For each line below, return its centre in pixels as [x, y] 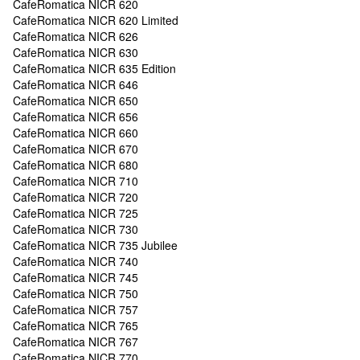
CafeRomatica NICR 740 [76, 261]
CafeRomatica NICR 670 [76, 148]
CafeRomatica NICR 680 [76, 164]
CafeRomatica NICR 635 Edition [94, 68]
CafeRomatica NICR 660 [76, 132]
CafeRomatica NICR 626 [76, 36]
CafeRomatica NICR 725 [76, 213]
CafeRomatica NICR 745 [76, 277]
